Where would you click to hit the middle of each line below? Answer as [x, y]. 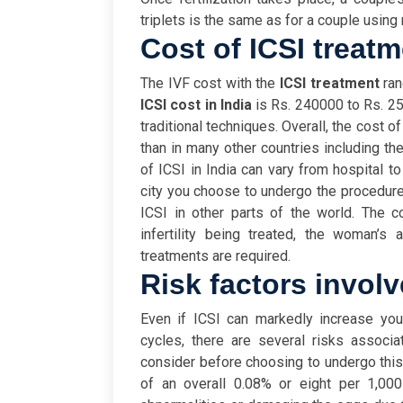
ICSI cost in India [196, 105]
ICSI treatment [332, 84]
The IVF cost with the [210, 84]
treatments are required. [215, 256]
